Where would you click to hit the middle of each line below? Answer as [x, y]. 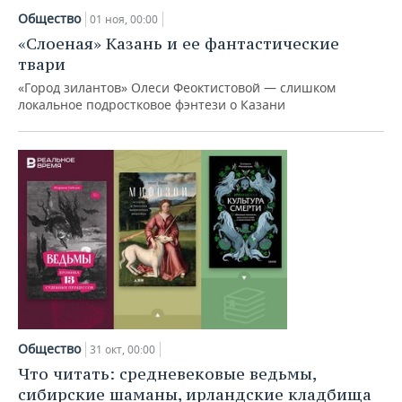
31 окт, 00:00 [122, 350]
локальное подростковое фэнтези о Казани [152, 105]
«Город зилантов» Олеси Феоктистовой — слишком [177, 87]
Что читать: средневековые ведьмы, [167, 374]
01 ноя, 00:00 [124, 19]
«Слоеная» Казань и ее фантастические [179, 44]
